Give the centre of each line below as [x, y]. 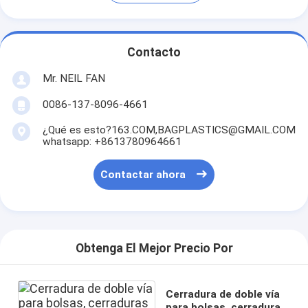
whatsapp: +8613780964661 [112, 141]
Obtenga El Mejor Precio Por [154, 249]
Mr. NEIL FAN [74, 78]
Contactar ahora [143, 175]
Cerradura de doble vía [223, 294]
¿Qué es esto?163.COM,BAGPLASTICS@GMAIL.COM [169, 130]
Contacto [154, 53]
